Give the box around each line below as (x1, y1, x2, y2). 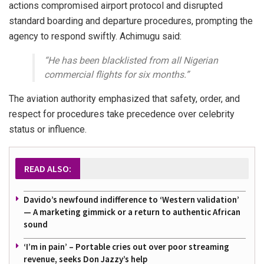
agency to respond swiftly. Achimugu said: (9, 30, 181, 42)
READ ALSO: (24, 162, 71, 174)
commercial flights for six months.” (44, 68, 189, 80)
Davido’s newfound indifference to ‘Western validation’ (24, 193, 239, 205)
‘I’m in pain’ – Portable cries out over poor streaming (24, 240, 229, 252)
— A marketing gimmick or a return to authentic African (24, 206, 240, 217)
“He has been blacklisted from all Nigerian (44, 54, 218, 66)
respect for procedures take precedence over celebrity (9, 108, 235, 120)
